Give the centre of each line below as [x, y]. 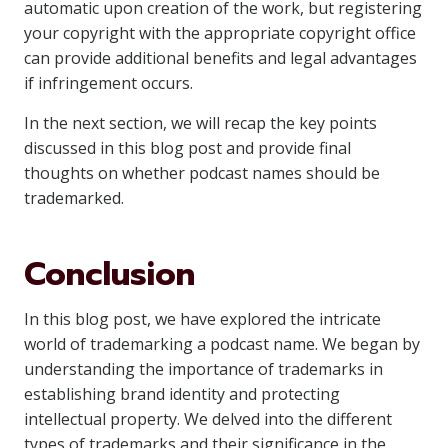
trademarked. [74, 198]
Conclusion [109, 274]
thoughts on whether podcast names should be [202, 173]
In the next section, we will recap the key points [200, 123]
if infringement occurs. [108, 83]
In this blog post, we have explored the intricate [202, 319]
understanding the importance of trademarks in [203, 369]
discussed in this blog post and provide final [187, 148]
